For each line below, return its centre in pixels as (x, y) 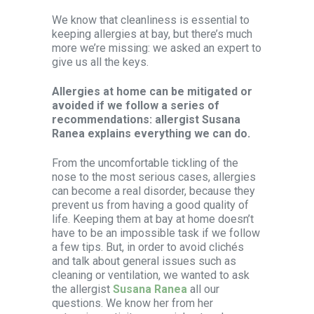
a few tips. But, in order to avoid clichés (148, 247)
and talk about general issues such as (144, 261)
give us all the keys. (100, 62)
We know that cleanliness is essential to (151, 20)
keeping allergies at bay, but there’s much (152, 34)
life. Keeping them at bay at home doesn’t (153, 219)
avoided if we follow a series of (136, 105)
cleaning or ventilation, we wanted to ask (151, 275)
